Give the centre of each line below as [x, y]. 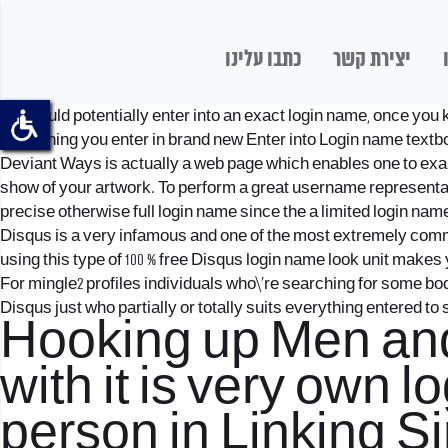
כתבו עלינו [263, 59]
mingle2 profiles [84, 284]
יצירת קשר [372, 59]
